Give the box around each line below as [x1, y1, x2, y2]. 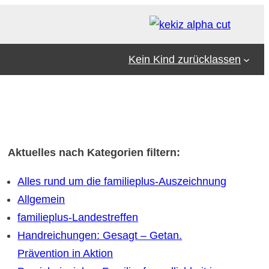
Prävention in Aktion [17, 247, 113, 260]
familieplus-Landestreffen [17, 211, 139, 224]
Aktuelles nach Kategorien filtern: [8, 147, 181, 159]
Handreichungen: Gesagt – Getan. [17, 229, 183, 242]
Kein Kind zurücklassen [128, 53, 241, 66]
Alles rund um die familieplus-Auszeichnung [17, 175, 227, 188]
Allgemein [17, 193, 65, 206]
